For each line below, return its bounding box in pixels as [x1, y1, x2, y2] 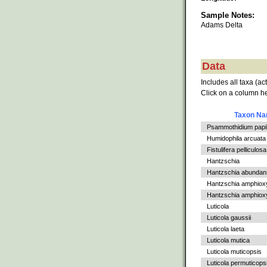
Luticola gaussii [207, 214, 251, 222]
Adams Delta [201, 20, 243, 29]
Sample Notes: [201, 10, 254, 20]
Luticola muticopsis [207, 248, 262, 256]
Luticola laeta [207, 225, 244, 233]
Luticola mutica [207, 237, 250, 244]
